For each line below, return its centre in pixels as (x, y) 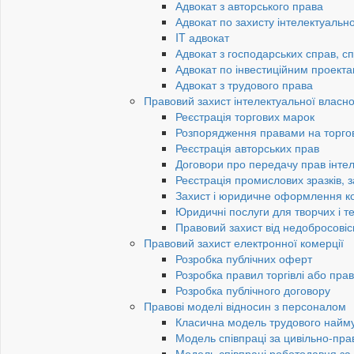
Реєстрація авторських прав (247, 148)
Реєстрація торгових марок (245, 117)
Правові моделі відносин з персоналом (245, 306)
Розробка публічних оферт (244, 259)
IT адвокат (202, 38)
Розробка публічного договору (253, 290)
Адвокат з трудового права (244, 85)
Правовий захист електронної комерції (244, 243)
